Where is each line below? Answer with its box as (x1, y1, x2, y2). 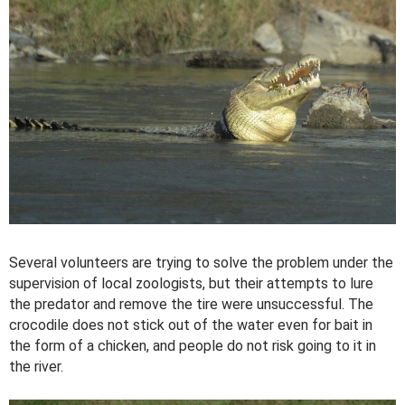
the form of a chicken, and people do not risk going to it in (9, 337, 376, 355)
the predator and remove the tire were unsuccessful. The (9, 296, 373, 314)
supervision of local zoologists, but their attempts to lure (9, 275, 373, 293)
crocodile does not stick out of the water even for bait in (9, 316, 372, 334)
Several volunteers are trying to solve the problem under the (9, 254, 393, 272)
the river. (9, 358, 63, 376)
